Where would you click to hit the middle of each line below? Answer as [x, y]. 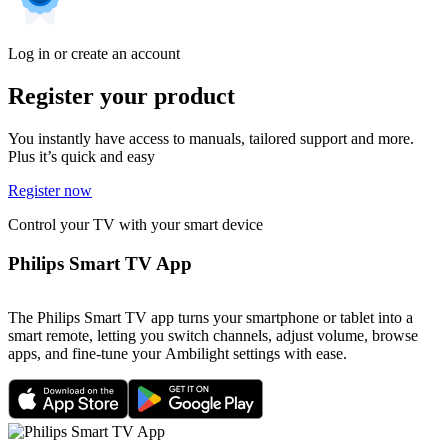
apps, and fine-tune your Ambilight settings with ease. [177, 354]
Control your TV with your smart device [135, 224]
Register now [50, 190]
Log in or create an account [94, 54]
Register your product [121, 96]
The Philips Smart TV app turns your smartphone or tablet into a [210, 318]
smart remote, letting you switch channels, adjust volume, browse [213, 336]
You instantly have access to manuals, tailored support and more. [211, 138]
